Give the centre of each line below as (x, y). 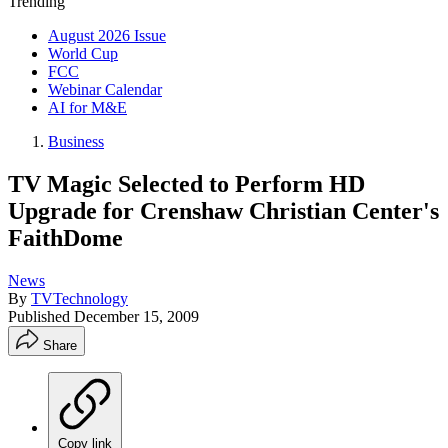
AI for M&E (87, 107)
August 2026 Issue (107, 35)
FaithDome (65, 237)
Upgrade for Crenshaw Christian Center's (223, 210)
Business (76, 141)
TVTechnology (79, 298)
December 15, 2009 (136, 316)
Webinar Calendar (105, 89)
